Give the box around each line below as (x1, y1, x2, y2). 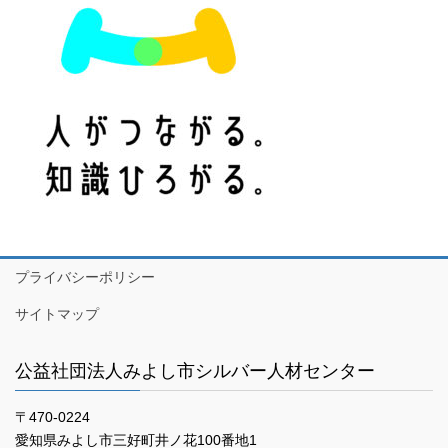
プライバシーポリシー (15, 268, 155, 285)
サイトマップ (15, 305, 99, 322)
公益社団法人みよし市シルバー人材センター (15, 360, 375, 381)
